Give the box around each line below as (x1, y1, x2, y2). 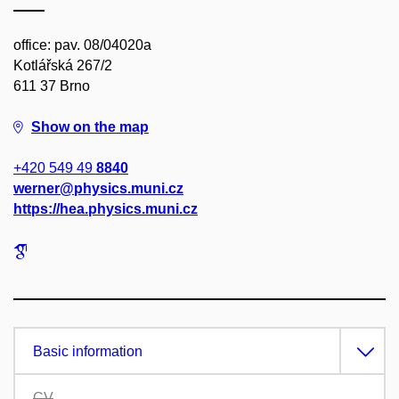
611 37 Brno (13, 78, 90, 94)
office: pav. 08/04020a (13, 37, 151, 53)
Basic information (33, 344, 142, 360)
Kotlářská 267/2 (13, 58, 112, 74)
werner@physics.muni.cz (13, 181, 183, 197)
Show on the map (31, 119, 149, 135)
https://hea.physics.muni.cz (13, 201, 198, 217)
